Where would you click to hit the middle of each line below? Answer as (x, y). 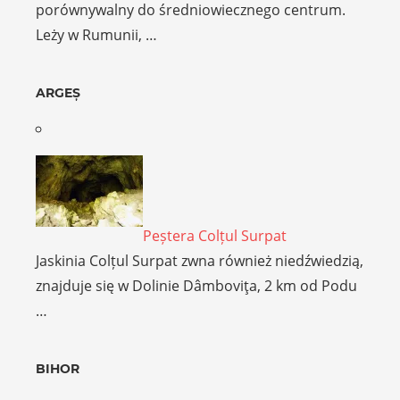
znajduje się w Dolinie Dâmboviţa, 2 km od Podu (196, 286)
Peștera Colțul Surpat (215, 236)
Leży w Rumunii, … (96, 35)
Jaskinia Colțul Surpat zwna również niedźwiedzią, (200, 261)
